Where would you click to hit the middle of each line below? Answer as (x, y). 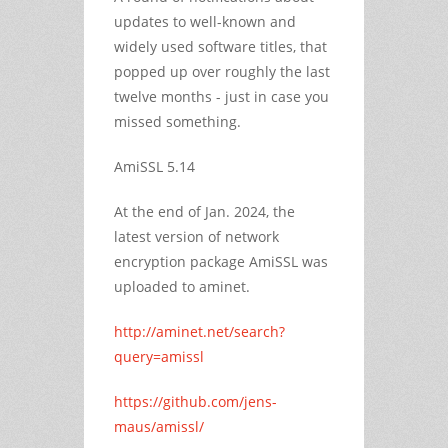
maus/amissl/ (159, 426)
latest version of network (196, 236)
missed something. (177, 121)
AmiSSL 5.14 (154, 166)
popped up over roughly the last (222, 71)
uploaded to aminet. (182, 286)
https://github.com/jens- (195, 401)
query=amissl (159, 356)
